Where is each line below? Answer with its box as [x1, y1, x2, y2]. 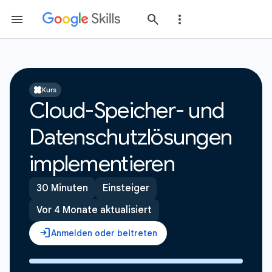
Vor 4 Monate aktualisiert [36, 204, 152, 216]
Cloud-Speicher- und [29, 97, 225, 124]
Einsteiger [103, 182, 149, 194]
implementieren [29, 150, 175, 177]
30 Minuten [36, 182, 88, 194]
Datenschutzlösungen [29, 123, 233, 151]
